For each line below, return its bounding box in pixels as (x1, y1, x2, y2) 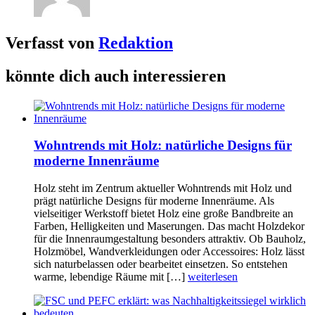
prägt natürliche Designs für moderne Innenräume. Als (34, 195, 274, 207)
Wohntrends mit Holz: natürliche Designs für (34, 138, 292, 153)
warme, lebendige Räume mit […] (34, 271, 188, 283)
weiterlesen (188, 271, 238, 283)
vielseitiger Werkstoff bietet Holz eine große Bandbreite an (34, 207, 293, 220)
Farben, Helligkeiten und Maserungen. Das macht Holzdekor (34, 220, 304, 233)
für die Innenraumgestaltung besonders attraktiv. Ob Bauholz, (34, 233, 306, 245)
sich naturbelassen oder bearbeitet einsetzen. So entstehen (34, 258, 288, 271)
